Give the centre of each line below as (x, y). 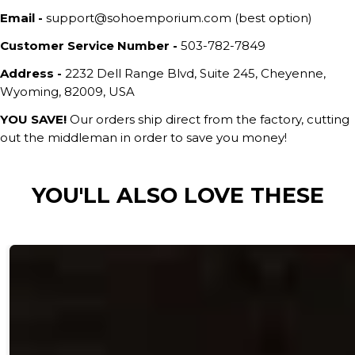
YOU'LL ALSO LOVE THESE (177, 195)
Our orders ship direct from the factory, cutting (208, 119)
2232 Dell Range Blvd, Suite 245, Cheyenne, (194, 73)
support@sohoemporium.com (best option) (177, 17)
